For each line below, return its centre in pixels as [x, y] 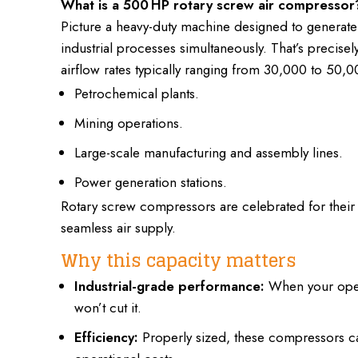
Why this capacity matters [179, 261]
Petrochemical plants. [137, 93]
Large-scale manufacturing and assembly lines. [209, 153]
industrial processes [118, 48]
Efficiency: [106, 337]
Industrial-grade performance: [169, 286]
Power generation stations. [151, 182]
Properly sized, [186, 337]
